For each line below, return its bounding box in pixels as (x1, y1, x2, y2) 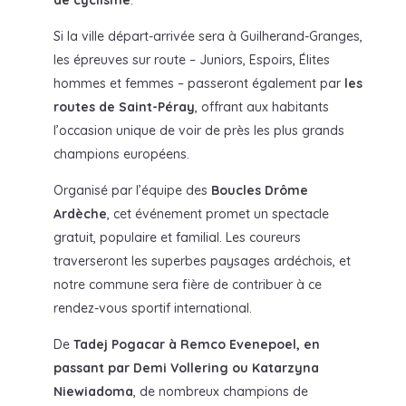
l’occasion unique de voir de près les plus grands (53, 121, 344, 139)
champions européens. (53, 145, 189, 162)
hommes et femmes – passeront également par (53, 74, 344, 92)
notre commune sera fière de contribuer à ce (53, 275, 322, 293)
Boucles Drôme (210, 181, 308, 198)
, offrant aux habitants (194, 98, 329, 115)
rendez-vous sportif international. (53, 299, 252, 316)
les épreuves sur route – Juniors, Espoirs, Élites (53, 51, 330, 68)
